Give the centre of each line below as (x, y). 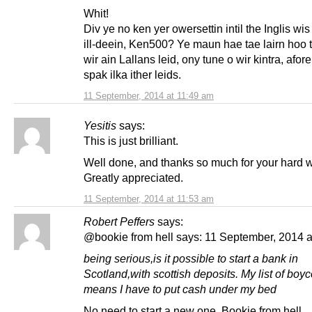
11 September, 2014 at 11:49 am (149, 95)
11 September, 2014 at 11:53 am (149, 198)
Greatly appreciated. (133, 177)
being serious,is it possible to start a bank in (191, 258)
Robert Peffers (119, 221)
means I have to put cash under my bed (180, 289)
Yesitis (100, 125)
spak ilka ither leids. (132, 74)
